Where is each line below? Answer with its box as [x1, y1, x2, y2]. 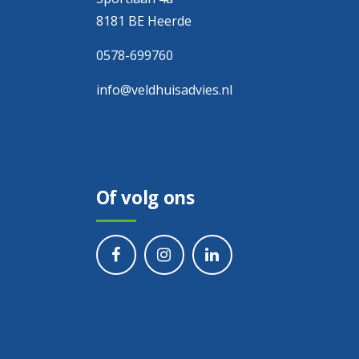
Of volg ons [95, 185, 195, 211]
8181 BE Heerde [95, 12, 192, 30]
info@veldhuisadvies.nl [95, 81, 232, 99]
